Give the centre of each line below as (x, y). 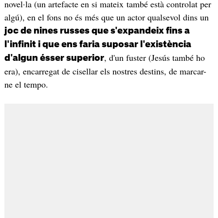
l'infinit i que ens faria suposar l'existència (98, 44)
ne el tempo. (26, 84)
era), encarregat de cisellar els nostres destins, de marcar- (105, 71)
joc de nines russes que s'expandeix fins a (97, 30)
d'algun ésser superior (54, 58)
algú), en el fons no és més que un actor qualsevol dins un (106, 17)
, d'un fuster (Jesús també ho (154, 57)
